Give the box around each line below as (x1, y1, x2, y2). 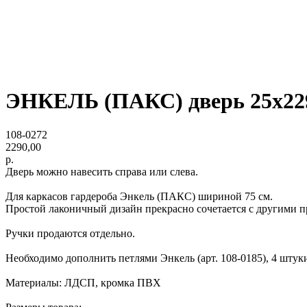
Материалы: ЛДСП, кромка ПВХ (5, 276, 161, 288)
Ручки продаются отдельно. (5, 227, 135, 239)
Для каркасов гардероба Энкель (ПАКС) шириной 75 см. (5, 190, 273, 202)
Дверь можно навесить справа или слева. (5, 165, 198, 177)
